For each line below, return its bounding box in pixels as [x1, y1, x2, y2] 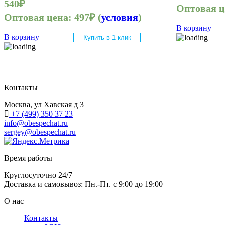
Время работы [4, 153, 52, 162]
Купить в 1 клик [83, 34, 131, 42]
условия [101, 12, 138, 23]
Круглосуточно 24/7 [4, 170, 72, 179]
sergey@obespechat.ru [4, 127, 76, 136]
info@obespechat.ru [4, 118, 68, 127]
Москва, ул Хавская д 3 [4, 100, 84, 109]
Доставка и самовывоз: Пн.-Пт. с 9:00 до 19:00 [4, 179, 163, 188]
